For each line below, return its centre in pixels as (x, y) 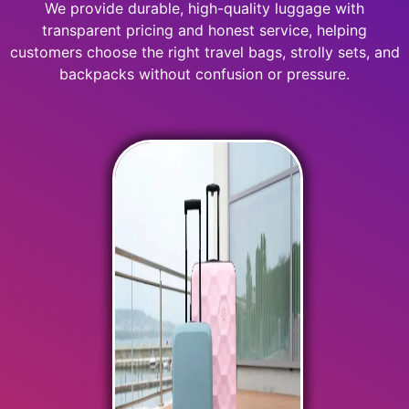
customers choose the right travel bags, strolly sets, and (204, 52)
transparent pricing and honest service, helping (204, 30)
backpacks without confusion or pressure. (204, 74)
